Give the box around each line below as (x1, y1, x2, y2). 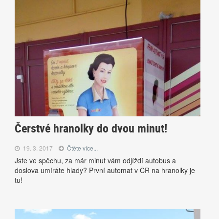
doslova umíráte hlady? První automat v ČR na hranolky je (15, 165, 195, 175)
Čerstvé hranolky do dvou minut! (15, 120, 167, 136)
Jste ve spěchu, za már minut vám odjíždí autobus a (15, 155, 176, 166)
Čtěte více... (67, 144, 98, 153)
